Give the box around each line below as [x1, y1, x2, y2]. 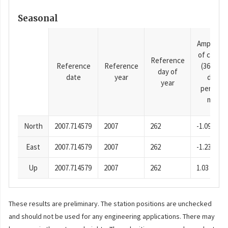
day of [157, 67, 178, 77]
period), [201, 83, 225, 94]
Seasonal [18, 12, 58, 24]
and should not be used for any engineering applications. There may [9, 212, 215, 221]
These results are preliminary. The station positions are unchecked [9, 199, 212, 209]
